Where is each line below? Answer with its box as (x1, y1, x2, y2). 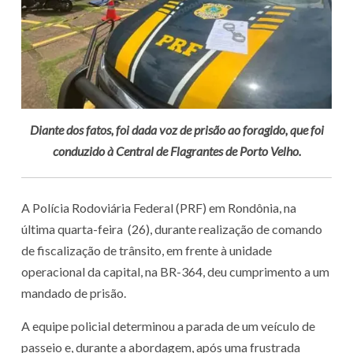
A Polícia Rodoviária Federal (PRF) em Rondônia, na (21, 200, 296, 216)
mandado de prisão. (21, 285, 126, 301)
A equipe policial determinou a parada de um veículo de (21, 318, 315, 334)
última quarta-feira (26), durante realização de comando (21, 221, 322, 237)
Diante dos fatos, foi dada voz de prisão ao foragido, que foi (29, 122, 324, 138)
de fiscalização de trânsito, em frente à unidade (21, 243, 272, 258)
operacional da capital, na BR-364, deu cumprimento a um (21, 264, 329, 280)
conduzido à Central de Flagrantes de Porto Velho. (52, 143, 301, 159)
